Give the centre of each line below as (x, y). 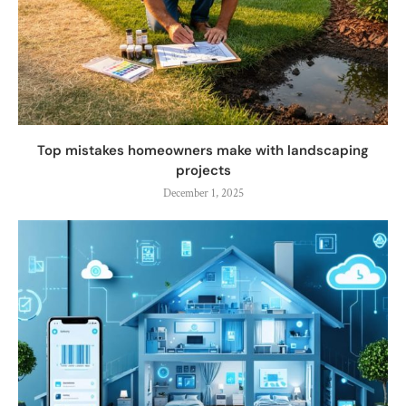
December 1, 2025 (203, 193)
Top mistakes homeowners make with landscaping (203, 150)
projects (203, 170)
